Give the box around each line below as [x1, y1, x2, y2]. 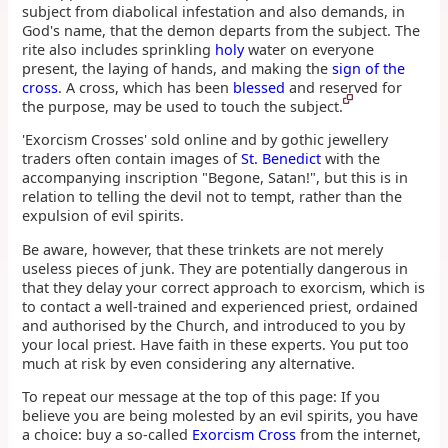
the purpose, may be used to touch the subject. [22, 97, 344, 116]
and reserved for [285, 78, 403, 97]
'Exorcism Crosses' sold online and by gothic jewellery [22, 130, 389, 150]
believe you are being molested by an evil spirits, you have [22, 406, 419, 426]
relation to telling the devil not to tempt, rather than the [22, 187, 403, 207]
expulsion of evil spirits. [22, 206, 185, 226]
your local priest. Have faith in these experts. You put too [22, 334, 410, 354]
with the [321, 149, 381, 169]
